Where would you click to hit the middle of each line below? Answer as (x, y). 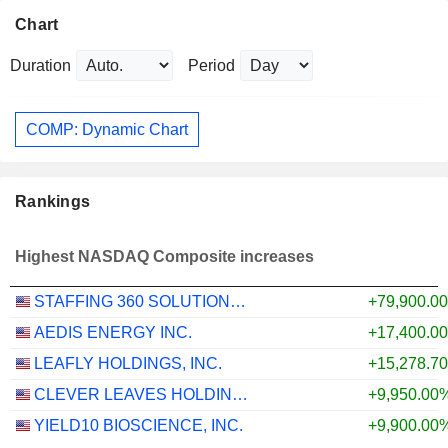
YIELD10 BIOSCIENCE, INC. (138, 426)
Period (211, 66)
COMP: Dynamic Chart (107, 129)
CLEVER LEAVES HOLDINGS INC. (240, 395)
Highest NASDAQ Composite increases (164, 256)
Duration (40, 66)
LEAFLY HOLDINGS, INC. (128, 364)
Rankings (53, 202)
